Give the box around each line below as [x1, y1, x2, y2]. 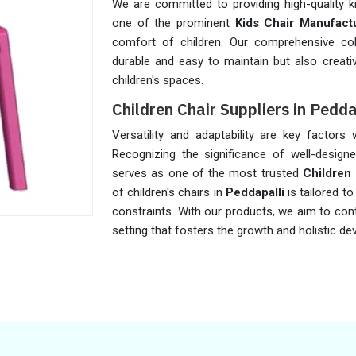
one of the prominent [112, 16, 235, 30]
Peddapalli [225, 185, 288, 199]
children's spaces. [112, 73, 203, 87]
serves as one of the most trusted [112, 166, 303, 180]
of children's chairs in [112, 185, 226, 199]
